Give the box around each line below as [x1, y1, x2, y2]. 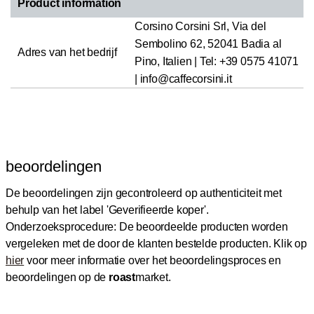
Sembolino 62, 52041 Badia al [135, 37, 282, 50]
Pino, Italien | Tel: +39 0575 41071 [135, 55, 299, 67]
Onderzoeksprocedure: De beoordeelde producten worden [6, 220, 288, 233]
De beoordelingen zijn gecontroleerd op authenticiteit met [6, 186, 282, 199]
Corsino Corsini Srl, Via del [135, 20, 266, 32]
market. [135, 271, 171, 283]
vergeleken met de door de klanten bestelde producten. [6, 237, 271, 250]
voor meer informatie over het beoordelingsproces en [24, 254, 281, 266]
